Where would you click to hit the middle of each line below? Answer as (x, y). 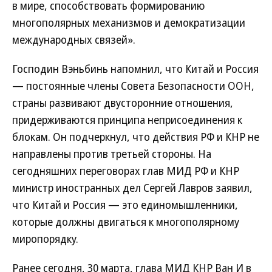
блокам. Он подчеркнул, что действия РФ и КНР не (136, 137)
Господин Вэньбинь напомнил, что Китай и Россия (135, 69)
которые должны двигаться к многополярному (126, 222)
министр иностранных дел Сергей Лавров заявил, (132, 188)
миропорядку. (45, 239)
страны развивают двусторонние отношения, (123, 103)
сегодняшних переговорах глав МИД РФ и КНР (126, 171)
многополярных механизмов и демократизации (129, 22)
